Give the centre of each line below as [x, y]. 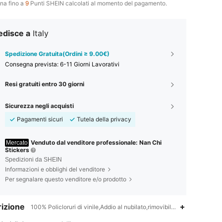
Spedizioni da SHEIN [33, 160]
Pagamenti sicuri [40, 119]
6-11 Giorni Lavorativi [90, 64]
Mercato [17, 143]
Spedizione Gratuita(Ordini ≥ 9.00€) [57, 54]
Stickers [17, 150]
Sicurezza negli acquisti [39, 106]
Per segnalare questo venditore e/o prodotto [66, 179]
